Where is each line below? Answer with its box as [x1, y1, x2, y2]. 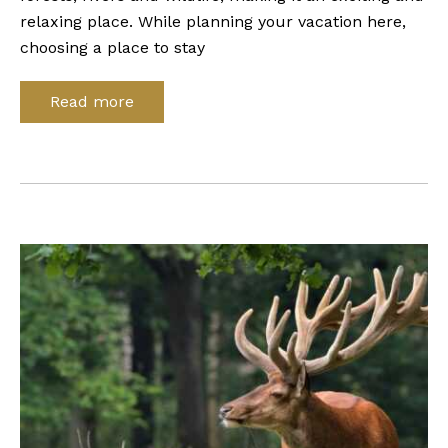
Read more [50, 92, 134, 111]
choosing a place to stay [20, 38, 205, 57]
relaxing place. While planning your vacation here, [20, 12, 406, 31]
